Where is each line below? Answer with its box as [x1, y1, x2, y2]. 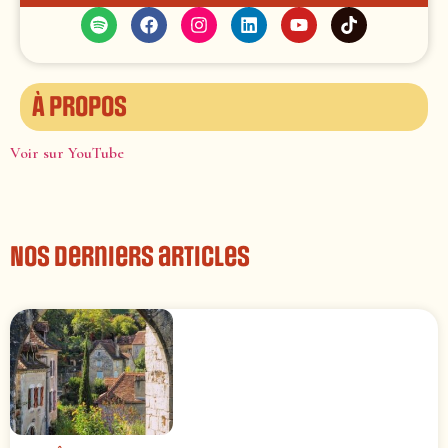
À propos [32, 90, 127, 123]
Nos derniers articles [10, 240, 250, 273]
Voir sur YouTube [10, 142, 124, 163]
